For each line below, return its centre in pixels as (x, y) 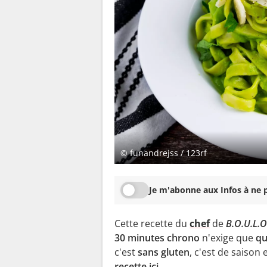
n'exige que (229, 237)
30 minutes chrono (158, 237)
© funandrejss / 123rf (164, 153)
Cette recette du (152, 223)
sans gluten (164, 252)
